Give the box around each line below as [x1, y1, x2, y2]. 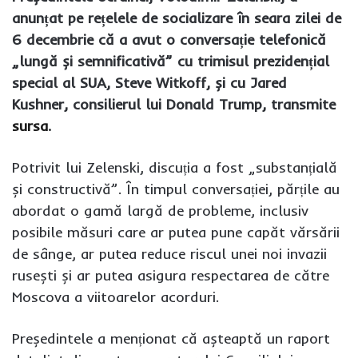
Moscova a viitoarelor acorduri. [12, 287, 219, 306]
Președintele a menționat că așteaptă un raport [12, 328, 330, 348]
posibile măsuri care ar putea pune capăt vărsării [12, 222, 340, 241]
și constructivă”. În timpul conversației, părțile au [12, 179, 340, 198]
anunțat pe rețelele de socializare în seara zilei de [12, 8, 341, 27]
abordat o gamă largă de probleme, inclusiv [12, 201, 308, 220]
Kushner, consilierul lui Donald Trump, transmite [12, 94, 336, 113]
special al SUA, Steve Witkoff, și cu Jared [12, 73, 287, 92]
